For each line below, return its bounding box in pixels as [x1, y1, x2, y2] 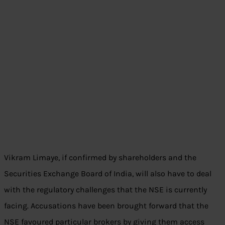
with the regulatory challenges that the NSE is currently [4, 185, 207, 195]
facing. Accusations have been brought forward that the [4, 201, 208, 211]
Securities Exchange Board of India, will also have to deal [4, 169, 211, 179]
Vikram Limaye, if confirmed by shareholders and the [4, 153, 196, 163]
